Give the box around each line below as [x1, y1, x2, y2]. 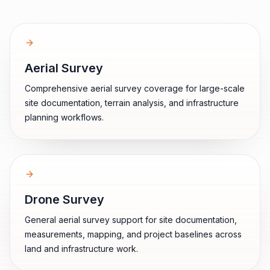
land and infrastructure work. [25, 243, 138, 254]
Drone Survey [25, 192, 104, 207]
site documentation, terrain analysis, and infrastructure [25, 98, 239, 108]
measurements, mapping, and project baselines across [25, 229, 242, 239]
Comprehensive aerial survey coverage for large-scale [25, 83, 245, 93]
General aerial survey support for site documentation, [25, 215, 237, 225]
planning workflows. [25, 112, 104, 122]
